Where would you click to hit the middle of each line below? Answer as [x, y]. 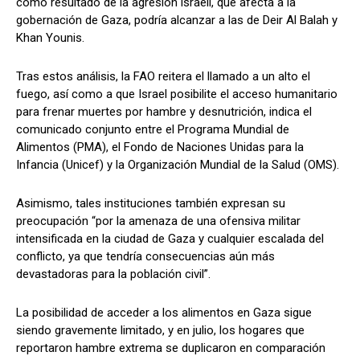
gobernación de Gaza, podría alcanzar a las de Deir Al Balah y [177, 20]
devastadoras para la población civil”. [113, 274]
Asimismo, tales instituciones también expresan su [151, 204]
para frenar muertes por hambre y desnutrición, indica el [164, 112]
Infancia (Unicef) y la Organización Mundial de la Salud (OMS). [178, 165]
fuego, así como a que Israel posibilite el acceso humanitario [177, 94]
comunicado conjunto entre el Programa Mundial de [153, 130]
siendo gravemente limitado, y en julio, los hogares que [160, 331]
